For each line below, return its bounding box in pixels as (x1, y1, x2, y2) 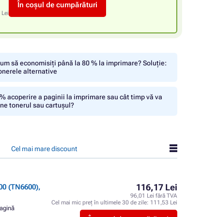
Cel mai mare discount (11, 145, 77, 153)
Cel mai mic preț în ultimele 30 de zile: (51, 199, 150, 206)
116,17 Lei (136, 182, 177, 192)
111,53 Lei (150, 199, 177, 206)
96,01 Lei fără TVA (130, 192, 177, 199)
